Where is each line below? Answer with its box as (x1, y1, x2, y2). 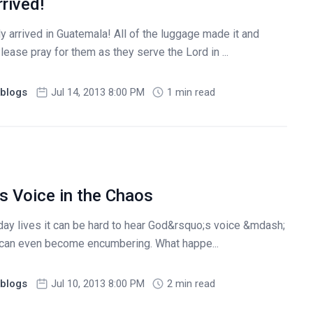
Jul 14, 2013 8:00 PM (50, 86, 145, 99)
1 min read (166, 86, 215, 99)
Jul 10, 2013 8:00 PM (50, 277, 145, 291)
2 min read (166, 277, 215, 291)
